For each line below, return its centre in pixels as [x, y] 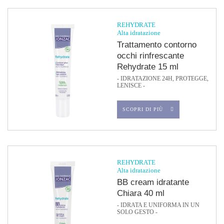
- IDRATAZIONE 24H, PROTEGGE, [163, 78]
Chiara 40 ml [141, 193]
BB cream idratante [153, 182]
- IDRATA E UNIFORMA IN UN [158, 205]
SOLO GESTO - [137, 212]
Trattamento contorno [157, 45]
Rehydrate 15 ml [148, 67]
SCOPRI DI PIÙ [143, 109]
